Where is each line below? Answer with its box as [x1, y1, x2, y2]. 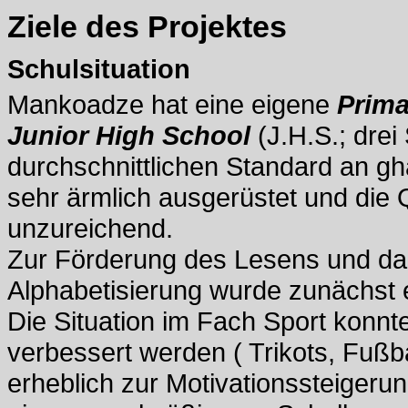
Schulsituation [7, 54, 190, 84]
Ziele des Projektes [7, 9, 287, 44]
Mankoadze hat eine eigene [7, 89, 337, 119]
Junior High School [7, 120, 250, 150]
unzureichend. [7, 213, 173, 243]
